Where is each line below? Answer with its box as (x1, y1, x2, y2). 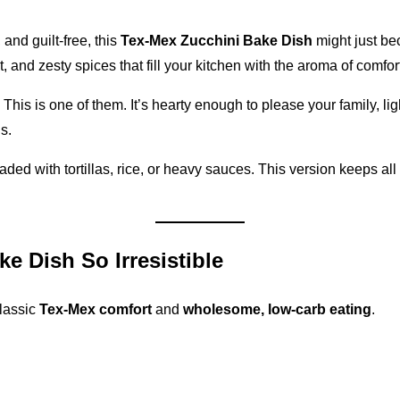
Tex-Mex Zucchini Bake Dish (121, 32, 312, 48)
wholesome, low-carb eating (183, 301, 371, 317)
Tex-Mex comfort (39, 301, 152, 317)
